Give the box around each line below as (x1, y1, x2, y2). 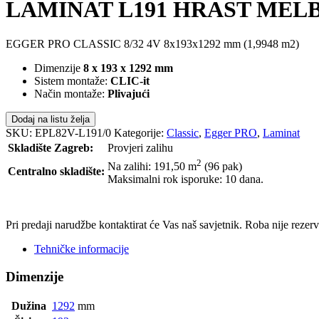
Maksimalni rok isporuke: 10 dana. (108, 173, 263, 186)
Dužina (11, 300, 46, 313)
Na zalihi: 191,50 (108, 160, 188, 173)
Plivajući (108, 87, 150, 100)
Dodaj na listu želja (11, 113, 90, 125)
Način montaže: (34, 87, 108, 100)
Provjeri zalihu (108, 141, 173, 154)
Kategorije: (114, 126, 167, 139)
